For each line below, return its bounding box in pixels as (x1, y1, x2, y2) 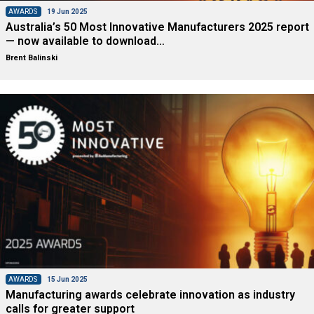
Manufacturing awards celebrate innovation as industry (5, 287, 295, 301)
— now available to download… (5, 34, 165, 48)
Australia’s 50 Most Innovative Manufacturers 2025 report (5, 20, 309, 34)
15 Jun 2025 (46, 275, 88, 283)
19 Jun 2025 (46, 8, 88, 16)
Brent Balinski (5, 53, 57, 63)
